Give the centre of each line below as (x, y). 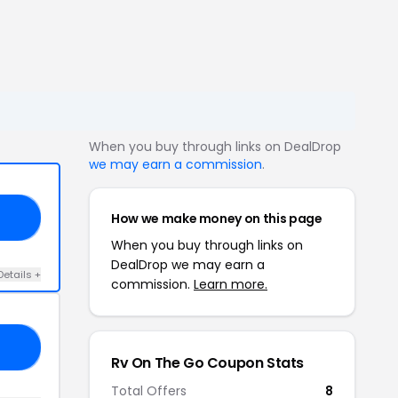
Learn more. (231, 284)
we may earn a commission (175, 164)
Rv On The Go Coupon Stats (207, 363)
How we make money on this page (217, 219)
